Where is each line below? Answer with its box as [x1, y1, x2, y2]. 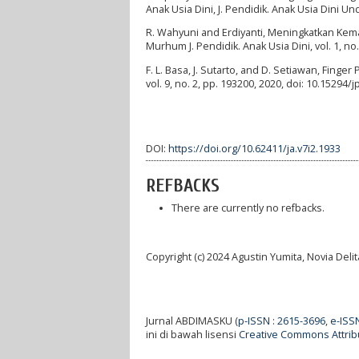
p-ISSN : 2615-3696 [238, 314, 325, 329]
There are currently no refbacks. [171, 201, 325, 216]
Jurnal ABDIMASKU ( [146, 314, 238, 329]
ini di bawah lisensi [146, 328, 239, 342]
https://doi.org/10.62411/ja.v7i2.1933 [168, 141, 341, 155]
